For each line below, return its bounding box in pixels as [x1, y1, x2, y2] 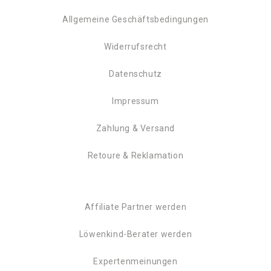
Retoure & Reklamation [87, 151, 184, 160]
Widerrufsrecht [104, 42, 167, 51]
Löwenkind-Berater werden [79, 229, 192, 239]
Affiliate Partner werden [84, 202, 187, 212]
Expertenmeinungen [93, 256, 178, 266]
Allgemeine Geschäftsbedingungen [62, 15, 209, 24]
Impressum [112, 96, 159, 106]
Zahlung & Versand [96, 123, 175, 133]
